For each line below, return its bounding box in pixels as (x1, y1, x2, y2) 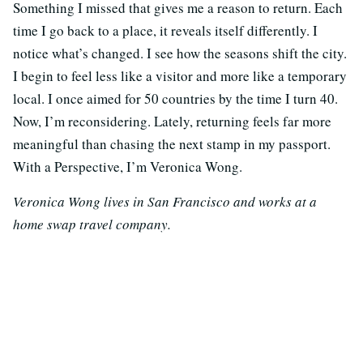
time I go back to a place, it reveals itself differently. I (13, 21, 318, 41)
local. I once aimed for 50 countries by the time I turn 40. (13, 89, 338, 109)
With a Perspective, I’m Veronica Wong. (13, 157, 242, 177)
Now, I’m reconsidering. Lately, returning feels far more (13, 112, 331, 131)
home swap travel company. (13, 215, 171, 234)
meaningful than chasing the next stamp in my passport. (13, 135, 331, 154)
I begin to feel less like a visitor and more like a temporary (13, 66, 347, 86)
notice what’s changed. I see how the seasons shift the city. (13, 44, 347, 63)
